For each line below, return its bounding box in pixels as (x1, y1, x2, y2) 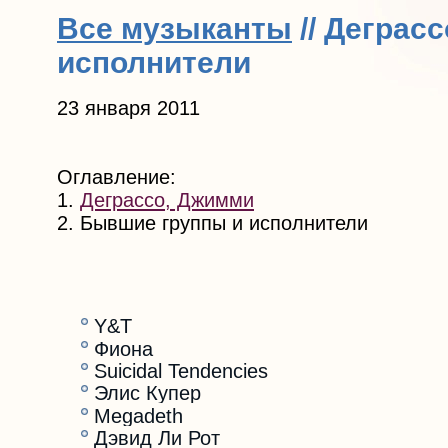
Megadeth (94, 404, 183, 427)
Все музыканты (57, 11, 292, 45)
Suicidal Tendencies (94, 359, 268, 382)
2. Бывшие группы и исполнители (57, 212, 368, 235)
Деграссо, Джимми (80, 189, 254, 212)
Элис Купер (94, 382, 201, 405)
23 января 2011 (57, 97, 200, 120)
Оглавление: (57, 166, 176, 189)
